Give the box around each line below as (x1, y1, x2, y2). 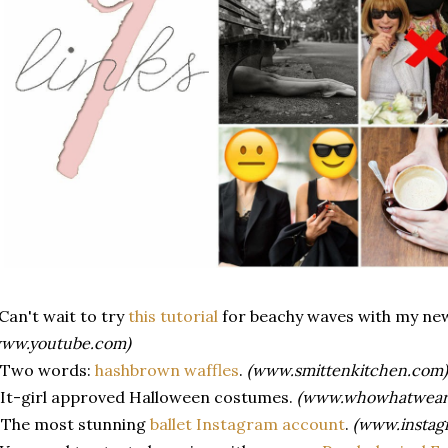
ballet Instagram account (150, 413, 345, 434)
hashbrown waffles (95, 359, 239, 380)
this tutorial (128, 305, 218, 326)
